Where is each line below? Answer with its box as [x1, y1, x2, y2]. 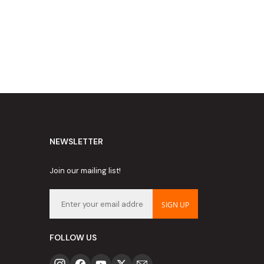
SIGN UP [161, 200, 189, 210]
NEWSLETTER [49, 136, 103, 147]
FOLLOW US [49, 232, 97, 243]
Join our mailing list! [49, 166, 121, 176]
